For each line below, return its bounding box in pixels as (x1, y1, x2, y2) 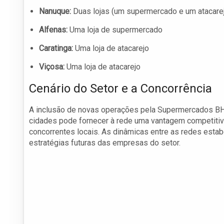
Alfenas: (39, 25, 67, 35)
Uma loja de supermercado (67, 25, 162, 35)
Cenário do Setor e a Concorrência (29, 81, 212, 96)
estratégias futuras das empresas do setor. (29, 138, 180, 148)
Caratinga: (39, 43, 73, 53)
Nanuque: (39, 6, 71, 16)
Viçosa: (39, 62, 64, 72)
